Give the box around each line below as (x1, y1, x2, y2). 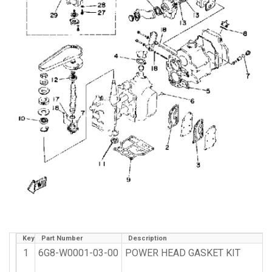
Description (128, 234, 167, 242)
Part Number (41, 234, 83, 242)
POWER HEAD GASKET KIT (125, 246, 240, 259)
